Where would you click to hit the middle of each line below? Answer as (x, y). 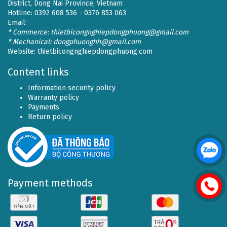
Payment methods (50, 183)
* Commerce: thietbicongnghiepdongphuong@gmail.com (98, 32)
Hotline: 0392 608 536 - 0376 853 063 (67, 13)
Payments (44, 107)
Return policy (50, 117)
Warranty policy (53, 98)
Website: (23, 51)
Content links (38, 72)
